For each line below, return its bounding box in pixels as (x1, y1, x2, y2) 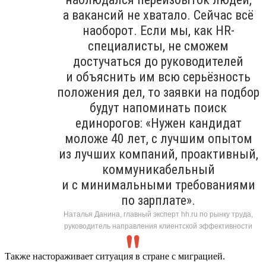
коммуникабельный (102, 161, 215, 177)
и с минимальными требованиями (61, 177, 255, 192)
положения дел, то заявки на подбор (57, 84, 259, 100)
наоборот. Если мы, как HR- (82, 23, 235, 38)
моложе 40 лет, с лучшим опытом (64, 131, 252, 146)
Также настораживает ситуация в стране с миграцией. (5, 251, 225, 261)
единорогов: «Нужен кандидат (75, 115, 242, 131)
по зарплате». (121, 192, 195, 208)
